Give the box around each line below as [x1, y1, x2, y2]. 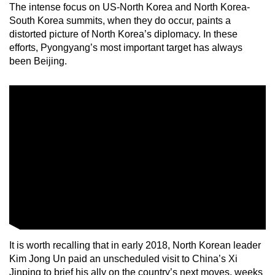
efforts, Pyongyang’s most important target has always [9, 42, 242, 53]
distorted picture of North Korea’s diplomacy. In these [9, 28, 238, 39]
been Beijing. [9, 55, 67, 66]
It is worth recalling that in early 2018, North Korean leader [9, 239, 261, 250]
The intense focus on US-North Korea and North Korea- [9, 1, 250, 12]
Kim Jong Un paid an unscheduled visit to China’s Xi [9, 253, 238, 264]
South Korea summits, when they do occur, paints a [9, 15, 231, 26]
